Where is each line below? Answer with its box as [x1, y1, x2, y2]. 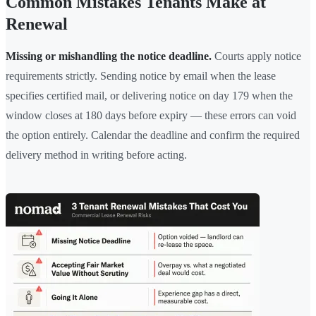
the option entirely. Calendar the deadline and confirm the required [6, 128, 300, 141]
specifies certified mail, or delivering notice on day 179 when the [6, 89, 293, 102]
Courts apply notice [212, 49, 301, 62]
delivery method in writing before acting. [6, 148, 187, 161]
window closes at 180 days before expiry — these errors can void [6, 109, 296, 121]
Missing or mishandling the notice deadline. [6, 49, 212, 62]
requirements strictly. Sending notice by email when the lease [6, 69, 276, 82]
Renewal [6, 14, 68, 33]
